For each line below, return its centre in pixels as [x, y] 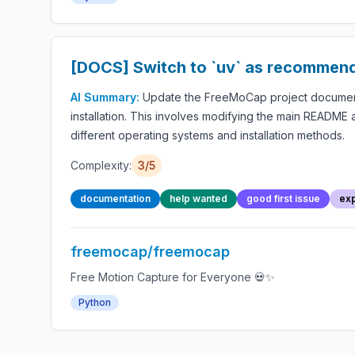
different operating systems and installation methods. [208, 135]
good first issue [283, 198]
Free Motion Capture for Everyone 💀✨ [173, 277]
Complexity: [101, 165]
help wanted [198, 198]
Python [95, 302]
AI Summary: [107, 97]
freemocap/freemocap [150, 252]
